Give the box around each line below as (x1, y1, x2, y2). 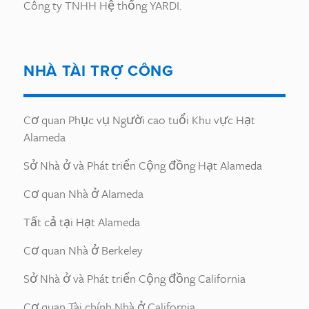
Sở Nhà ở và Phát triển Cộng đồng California (23, 270, 246, 287)
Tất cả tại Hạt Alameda (23, 213, 140, 230)
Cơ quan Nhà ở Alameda (23, 185, 143, 202)
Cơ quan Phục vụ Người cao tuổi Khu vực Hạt (23, 111, 255, 128)
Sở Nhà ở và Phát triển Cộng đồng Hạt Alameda (23, 157, 262, 174)
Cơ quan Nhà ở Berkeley (23, 241, 143, 259)
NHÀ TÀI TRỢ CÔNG (23, 59, 174, 82)
